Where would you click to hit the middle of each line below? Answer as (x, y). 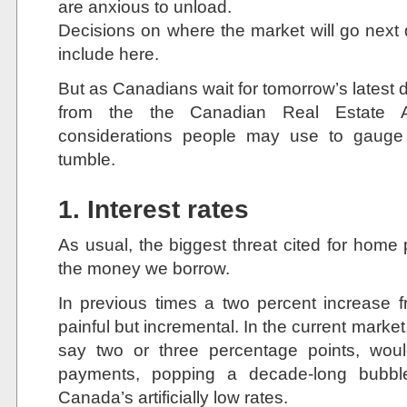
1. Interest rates (154, 209)
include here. (109, 54)
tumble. (87, 159)
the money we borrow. (144, 268)
